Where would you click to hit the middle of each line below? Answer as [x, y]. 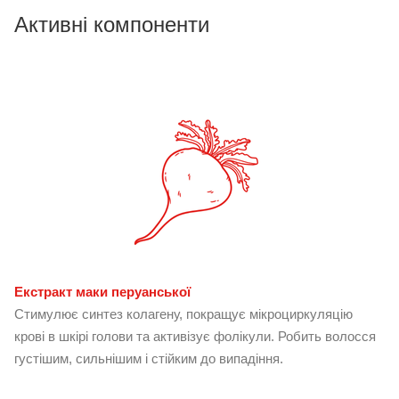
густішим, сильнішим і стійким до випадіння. [149, 358]
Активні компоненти [112, 24]
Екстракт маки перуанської [102, 291]
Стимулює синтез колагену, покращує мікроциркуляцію [183, 313]
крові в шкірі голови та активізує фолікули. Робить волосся [195, 336]
